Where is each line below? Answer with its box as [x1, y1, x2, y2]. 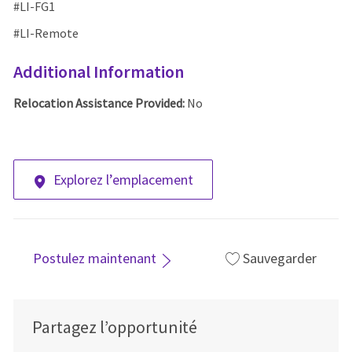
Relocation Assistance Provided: [13, 95, 187, 112]
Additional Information [13, 60, 184, 83]
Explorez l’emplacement [53, 170, 193, 189]
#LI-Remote [13, 25, 79, 42]
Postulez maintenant [32, 249, 156, 268]
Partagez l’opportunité [31, 315, 197, 338]
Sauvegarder [242, 249, 317, 268]
